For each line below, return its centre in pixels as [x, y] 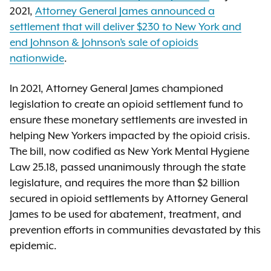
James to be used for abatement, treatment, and [126, 214]
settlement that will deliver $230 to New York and [126, 27]
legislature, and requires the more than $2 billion [125, 183]
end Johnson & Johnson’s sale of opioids [104, 42]
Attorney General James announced [120, 11]
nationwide [37, 58]
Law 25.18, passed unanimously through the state [128, 167]
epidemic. [33, 246]
